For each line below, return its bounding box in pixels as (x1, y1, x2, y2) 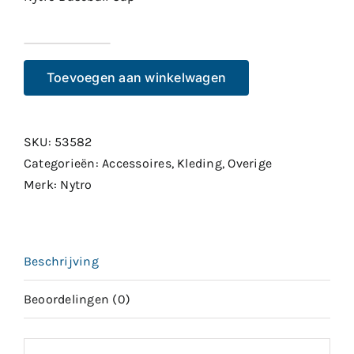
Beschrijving (24, 254, 99, 269)
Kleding (177, 156, 222, 171)
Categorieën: (24, 156, 103, 171)
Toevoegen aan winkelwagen (47, 70, 226, 86)
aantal (66, 109, 104, 125)
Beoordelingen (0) (24, 292, 131, 307)
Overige (228, 156, 273, 171)
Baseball (66, 66, 116, 82)
